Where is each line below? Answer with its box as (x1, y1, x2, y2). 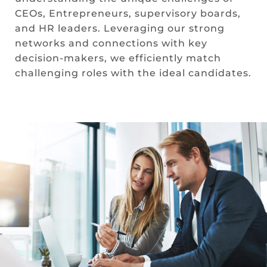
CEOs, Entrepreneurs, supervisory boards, (14, 7, 241, 19)
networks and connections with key (14, 37, 207, 49)
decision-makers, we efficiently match (14, 52, 221, 64)
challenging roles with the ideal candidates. (14, 67, 252, 79)
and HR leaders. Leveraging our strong (14, 22, 225, 34)
